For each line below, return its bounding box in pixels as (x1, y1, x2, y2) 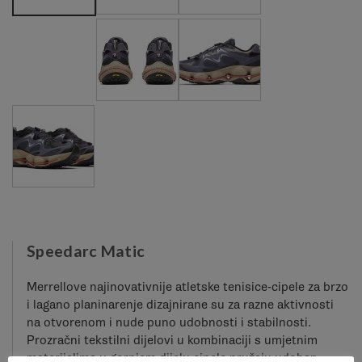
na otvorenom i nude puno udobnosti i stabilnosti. (27, 314, 311, 330)
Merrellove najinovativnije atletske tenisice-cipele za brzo (27, 279, 348, 294)
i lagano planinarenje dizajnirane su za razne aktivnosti (27, 297, 334, 312)
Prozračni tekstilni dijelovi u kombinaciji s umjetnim (27, 332, 318, 347)
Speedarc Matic (27, 241, 145, 260)
